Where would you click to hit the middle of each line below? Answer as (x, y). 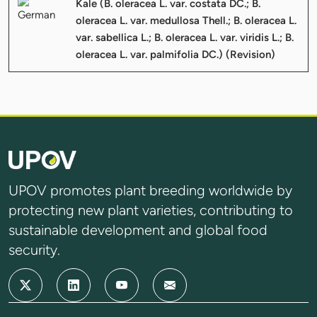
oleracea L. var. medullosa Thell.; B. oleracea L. (186, 20)
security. (34, 250)
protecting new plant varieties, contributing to (151, 210)
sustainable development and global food (138, 230)
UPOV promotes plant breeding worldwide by (150, 190)
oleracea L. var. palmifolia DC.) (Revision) (175, 54)
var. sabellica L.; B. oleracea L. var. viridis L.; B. (185, 37)
